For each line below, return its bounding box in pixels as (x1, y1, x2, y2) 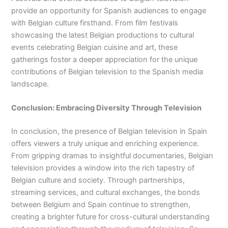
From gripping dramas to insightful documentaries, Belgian (11, 151, 214, 161)
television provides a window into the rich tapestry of (11, 163, 195, 173)
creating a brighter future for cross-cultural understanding (11, 212, 210, 222)
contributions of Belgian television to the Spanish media (11, 67, 204, 77)
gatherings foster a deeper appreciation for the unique (11, 55, 198, 65)
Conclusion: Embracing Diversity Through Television (11, 103, 202, 113)
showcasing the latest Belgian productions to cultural (11, 31, 194, 40)
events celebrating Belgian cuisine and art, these (11, 43, 178, 52)
